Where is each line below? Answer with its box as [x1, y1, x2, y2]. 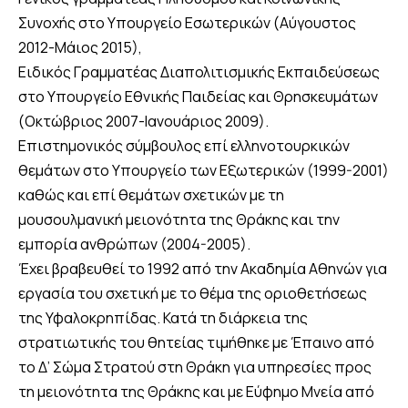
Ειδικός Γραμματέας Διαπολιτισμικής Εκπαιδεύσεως [18, 62, 380, 83]
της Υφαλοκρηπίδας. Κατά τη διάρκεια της [18, 308, 308, 329]
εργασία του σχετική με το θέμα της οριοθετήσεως [18, 283, 367, 304]
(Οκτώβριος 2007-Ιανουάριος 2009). [18, 111, 269, 132]
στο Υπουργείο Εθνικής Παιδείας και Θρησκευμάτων [18, 87, 378, 107]
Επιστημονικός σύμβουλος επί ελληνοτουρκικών [18, 136, 350, 157]
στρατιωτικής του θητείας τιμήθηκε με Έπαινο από [18, 332, 374, 353]
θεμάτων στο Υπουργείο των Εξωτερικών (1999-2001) [18, 160, 389, 181]
